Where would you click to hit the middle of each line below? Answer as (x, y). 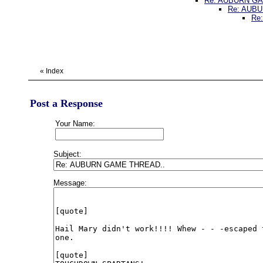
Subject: (68, 154)
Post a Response (66, 103)
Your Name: (75, 124)
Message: (70, 183)
